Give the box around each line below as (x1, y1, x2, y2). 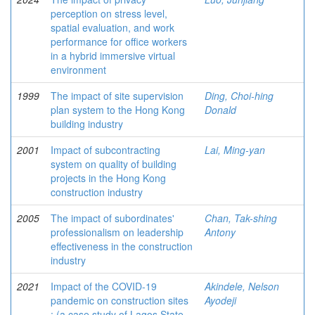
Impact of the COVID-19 (51, 279, 157, 293)
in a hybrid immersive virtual (51, 49, 175, 63)
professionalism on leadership (51, 225, 184, 239)
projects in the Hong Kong (51, 171, 166, 185)
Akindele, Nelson (205, 279, 279, 293)
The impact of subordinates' (51, 211, 174, 225)
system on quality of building (51, 157, 176, 171)
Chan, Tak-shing (205, 211, 277, 225)
